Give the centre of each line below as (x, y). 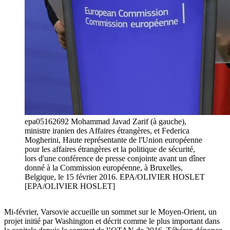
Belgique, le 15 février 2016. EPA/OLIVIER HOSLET (115, 177)
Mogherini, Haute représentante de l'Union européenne (113, 140)
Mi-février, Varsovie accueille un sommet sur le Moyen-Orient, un (110, 212)
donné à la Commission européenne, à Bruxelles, (104, 168)
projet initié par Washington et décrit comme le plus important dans (112, 221)
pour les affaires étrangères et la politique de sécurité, (110, 149)
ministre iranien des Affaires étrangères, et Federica (107, 131)
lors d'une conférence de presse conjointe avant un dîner (115, 159)
